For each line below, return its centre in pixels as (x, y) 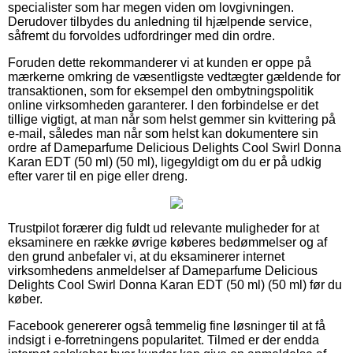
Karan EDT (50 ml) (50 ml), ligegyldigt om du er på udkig (165, 162)
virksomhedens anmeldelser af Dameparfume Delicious (163, 270)
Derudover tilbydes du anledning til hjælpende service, (160, 21)
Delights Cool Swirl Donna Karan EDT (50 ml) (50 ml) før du (175, 284)
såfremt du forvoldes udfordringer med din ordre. (141, 35)
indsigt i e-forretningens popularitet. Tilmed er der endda (163, 340)
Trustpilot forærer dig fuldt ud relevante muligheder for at (163, 228)
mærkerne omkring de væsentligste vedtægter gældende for (174, 76)
